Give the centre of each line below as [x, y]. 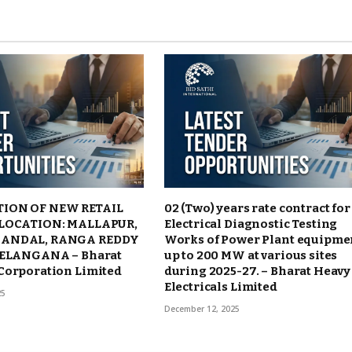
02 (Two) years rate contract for [257, 208]
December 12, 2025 [202, 308]
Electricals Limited [220, 286]
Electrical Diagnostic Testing [251, 224]
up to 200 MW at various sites [251, 255]
